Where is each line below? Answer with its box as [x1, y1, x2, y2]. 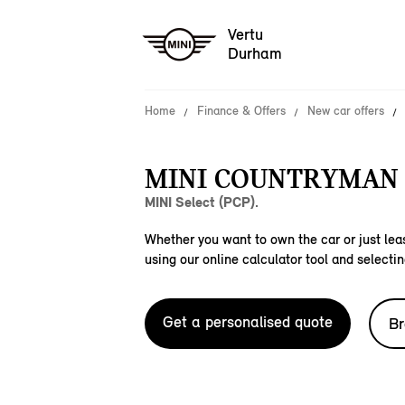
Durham [228, 43, 282, 64]
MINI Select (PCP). [145, 193, 259, 211]
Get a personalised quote [163, 312, 333, 332]
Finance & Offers [197, 103, 286, 118]
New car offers [307, 103, 384, 118]
